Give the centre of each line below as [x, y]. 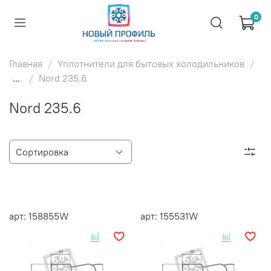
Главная [26, 63]
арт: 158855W [39, 216]
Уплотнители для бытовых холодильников [151, 63]
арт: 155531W [169, 216]
